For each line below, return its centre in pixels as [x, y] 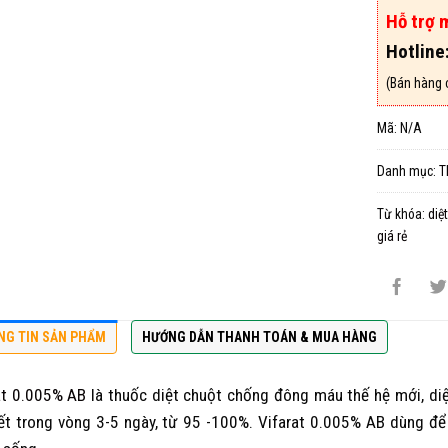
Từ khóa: [402, 213]
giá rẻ [392, 235]
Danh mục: [408, 170]
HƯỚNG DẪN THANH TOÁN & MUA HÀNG [259, 337]
